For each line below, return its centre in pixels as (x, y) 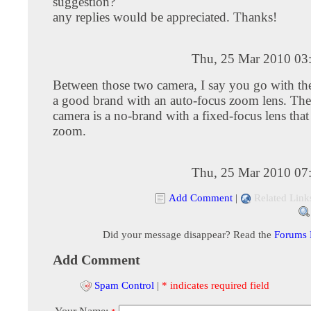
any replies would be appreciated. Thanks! (165, 17)
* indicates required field (216, 285)
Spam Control (124, 285)
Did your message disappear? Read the (188, 234)
